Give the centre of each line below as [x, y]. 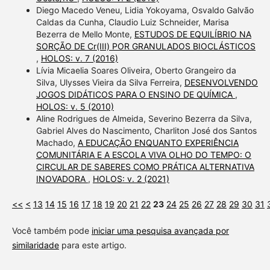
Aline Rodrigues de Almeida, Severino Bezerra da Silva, [144, 118]
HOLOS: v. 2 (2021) [131, 178]
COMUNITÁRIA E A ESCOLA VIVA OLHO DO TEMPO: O [143, 154]
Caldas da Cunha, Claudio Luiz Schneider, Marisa [132, 22]
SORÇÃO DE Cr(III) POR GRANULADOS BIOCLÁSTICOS [146, 46]
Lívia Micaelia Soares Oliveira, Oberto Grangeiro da [136, 70]
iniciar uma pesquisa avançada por [160, 230]
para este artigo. [93, 245]
